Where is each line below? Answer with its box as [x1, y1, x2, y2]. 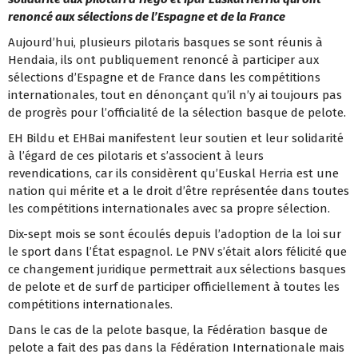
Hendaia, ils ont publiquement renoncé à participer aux [8, 52, 319, 67]
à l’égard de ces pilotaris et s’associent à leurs [8, 148, 264, 163]
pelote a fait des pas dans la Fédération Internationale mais [8, 340, 344, 355]
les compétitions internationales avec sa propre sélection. [8, 201, 330, 216]
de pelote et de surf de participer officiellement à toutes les [8, 279, 340, 294]
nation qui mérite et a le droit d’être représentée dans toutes [8, 183, 349, 198]
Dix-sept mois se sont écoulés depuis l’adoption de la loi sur [8, 226, 341, 241]
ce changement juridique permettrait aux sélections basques [8, 261, 346, 276]
